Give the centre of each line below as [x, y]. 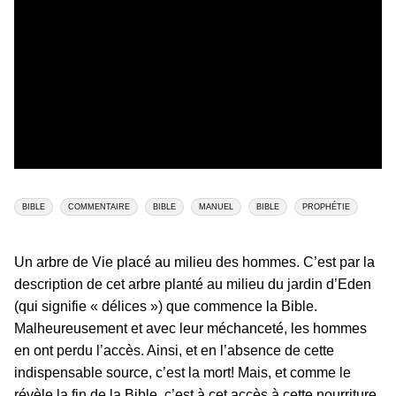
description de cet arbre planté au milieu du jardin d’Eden [193, 285]
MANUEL [216, 207]
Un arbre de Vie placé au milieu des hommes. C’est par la [194, 263]
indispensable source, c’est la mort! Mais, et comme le [183, 373]
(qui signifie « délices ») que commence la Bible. [166, 307]
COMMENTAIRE [99, 207]
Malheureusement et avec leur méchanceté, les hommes [190, 329]
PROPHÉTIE [326, 207]
